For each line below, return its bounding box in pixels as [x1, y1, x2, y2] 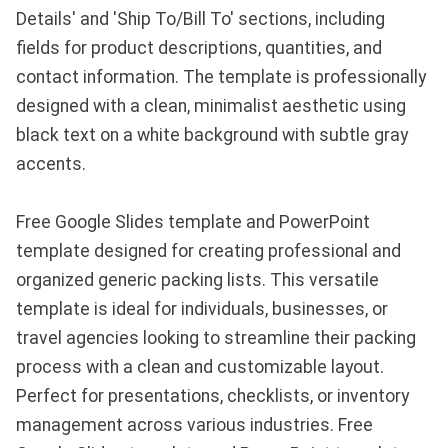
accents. [16, 154, 86, 175]
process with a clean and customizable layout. [16, 357, 384, 378]
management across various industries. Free [16, 415, 373, 436]
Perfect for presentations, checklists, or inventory [16, 386, 409, 407]
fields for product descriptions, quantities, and [16, 38, 382, 59]
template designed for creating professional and [16, 241, 401, 262]
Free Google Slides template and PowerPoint [16, 212, 370, 233]
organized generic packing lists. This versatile [16, 270, 379, 291]
